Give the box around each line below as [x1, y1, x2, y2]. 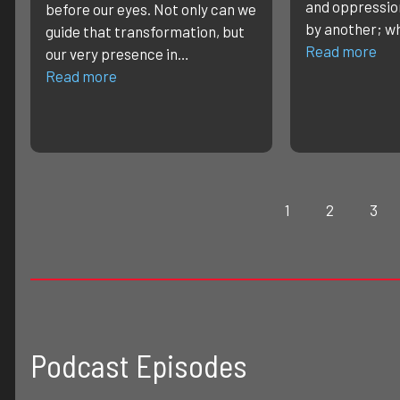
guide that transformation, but [46, 22, 245, 41]
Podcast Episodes [30, 346, 247, 384]
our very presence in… [46, 45, 189, 63]
